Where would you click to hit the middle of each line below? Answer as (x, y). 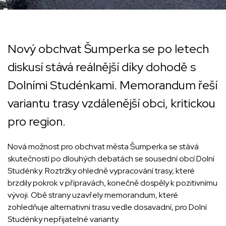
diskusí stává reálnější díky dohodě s (102, 67)
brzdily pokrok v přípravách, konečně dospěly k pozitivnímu (112, 183)
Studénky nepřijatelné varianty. (64, 219)
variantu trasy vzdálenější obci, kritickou (111, 103)
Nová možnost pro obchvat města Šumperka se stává (103, 147)
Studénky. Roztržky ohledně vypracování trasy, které (101, 171)
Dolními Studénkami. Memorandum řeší (112, 85)
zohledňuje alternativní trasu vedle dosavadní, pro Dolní (107, 207)
